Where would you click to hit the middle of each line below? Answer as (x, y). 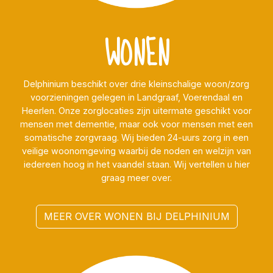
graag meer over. (136, 178)
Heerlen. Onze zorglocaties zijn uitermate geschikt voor (136, 111)
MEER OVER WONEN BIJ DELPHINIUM (136, 216)
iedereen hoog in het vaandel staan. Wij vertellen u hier (136, 165)
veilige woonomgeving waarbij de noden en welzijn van (136, 151)
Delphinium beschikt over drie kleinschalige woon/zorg (136, 84)
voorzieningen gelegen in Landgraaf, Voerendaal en (136, 97)
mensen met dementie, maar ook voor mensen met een (136, 124)
